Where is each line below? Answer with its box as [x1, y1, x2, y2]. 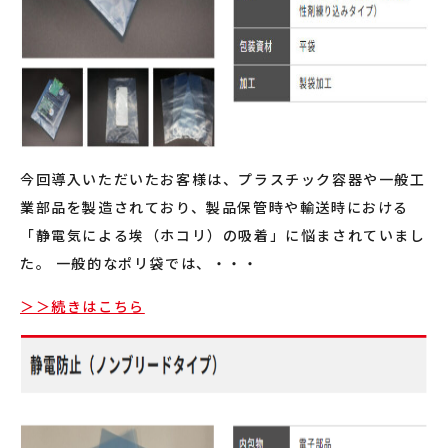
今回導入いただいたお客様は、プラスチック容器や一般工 [20, 168, 426, 189]
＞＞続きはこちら [20, 295, 145, 316]
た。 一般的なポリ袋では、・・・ [20, 252, 259, 273]
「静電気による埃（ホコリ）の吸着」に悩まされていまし [20, 224, 426, 245]
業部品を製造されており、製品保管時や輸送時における [20, 196, 410, 217]
